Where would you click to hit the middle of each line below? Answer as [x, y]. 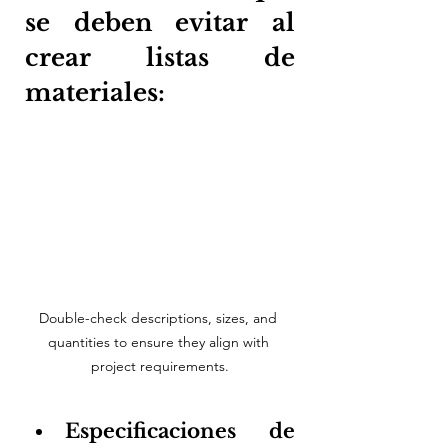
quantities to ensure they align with [160, 341]
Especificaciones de [180, 430]
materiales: [95, 93]
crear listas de [160, 58]
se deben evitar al [160, 23]
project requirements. [160, 365]
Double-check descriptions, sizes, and [160, 317]
